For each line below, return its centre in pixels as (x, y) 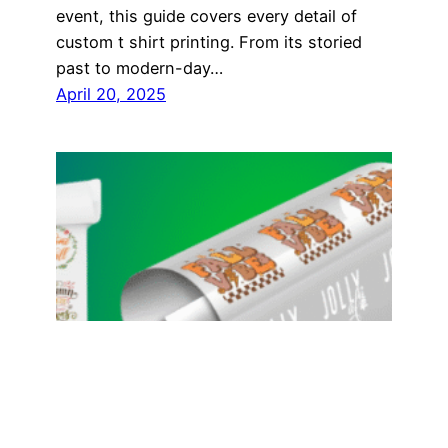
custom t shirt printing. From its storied (209, 41)
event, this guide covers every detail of (206, 15)
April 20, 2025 (111, 93)
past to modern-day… (139, 67)
